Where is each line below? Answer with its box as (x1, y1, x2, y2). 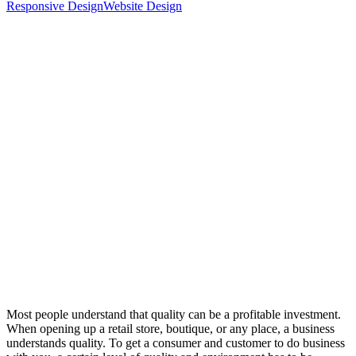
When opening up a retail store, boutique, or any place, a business (6, 321, 335, 335)
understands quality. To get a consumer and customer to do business (6, 335, 345, 350)
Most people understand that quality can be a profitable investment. (6, 307, 341, 321)
